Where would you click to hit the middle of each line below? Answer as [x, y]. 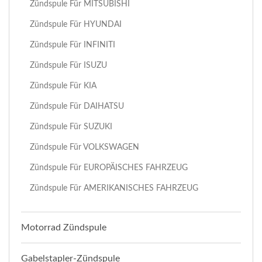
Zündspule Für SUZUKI [71, 127]
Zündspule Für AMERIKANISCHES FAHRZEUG [114, 188]
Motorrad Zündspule [64, 227]
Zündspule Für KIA [63, 86]
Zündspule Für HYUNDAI [76, 24]
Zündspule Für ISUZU [68, 65]
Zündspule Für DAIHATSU [77, 106]
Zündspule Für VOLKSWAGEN [85, 147]
